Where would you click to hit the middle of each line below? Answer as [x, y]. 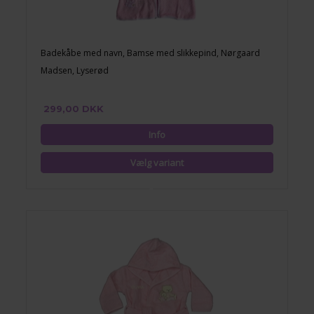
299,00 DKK [74, 109]
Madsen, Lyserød [75, 70]
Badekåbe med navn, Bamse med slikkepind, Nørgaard [151, 53]
